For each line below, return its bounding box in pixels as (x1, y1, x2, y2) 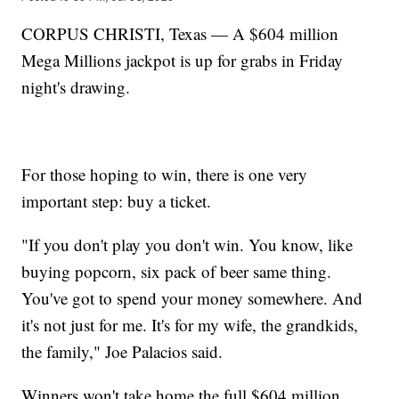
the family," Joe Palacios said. (21, 340, 224, 363)
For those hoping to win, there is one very (21, 163, 308, 186)
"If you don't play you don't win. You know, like (21, 233, 354, 256)
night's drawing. (21, 76, 131, 99)
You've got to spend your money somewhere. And (21, 287, 363, 310)
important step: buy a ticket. (21, 190, 212, 213)
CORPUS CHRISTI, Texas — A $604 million (21, 22, 339, 45)
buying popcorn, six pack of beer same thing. (21, 260, 332, 283)
